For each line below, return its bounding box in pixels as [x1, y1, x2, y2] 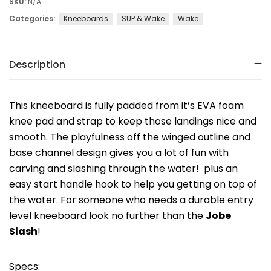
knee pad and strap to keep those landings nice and [9, 114, 256, 128]
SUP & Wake [122, 13, 165, 24]
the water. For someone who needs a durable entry [9, 192, 253, 207]
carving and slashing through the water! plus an [9, 161, 238, 175]
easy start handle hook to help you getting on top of [9, 177, 257, 191]
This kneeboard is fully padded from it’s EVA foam [9, 98, 244, 113]
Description [9, 57, 65, 71]
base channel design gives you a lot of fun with [9, 145, 229, 160]
